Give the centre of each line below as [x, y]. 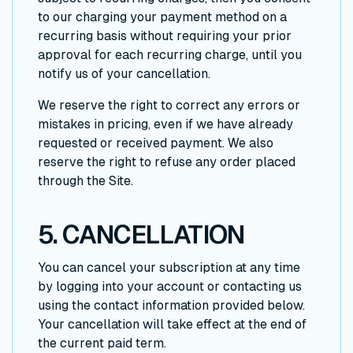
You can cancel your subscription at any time [169, 268]
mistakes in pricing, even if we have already [165, 124]
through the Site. [85, 180]
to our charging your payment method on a [162, 17]
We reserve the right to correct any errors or [169, 105]
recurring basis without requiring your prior [165, 35]
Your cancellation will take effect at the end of [172, 325]
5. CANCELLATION [141, 234]
